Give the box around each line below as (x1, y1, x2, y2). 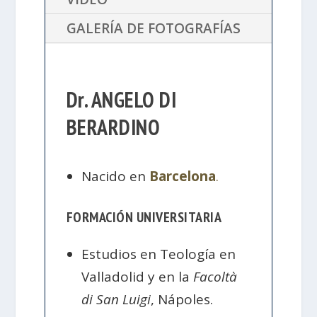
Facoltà (193, 267, 238, 286)
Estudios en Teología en (81, 244, 236, 263)
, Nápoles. (151, 289, 214, 309)
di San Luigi (81, 289, 151, 309)
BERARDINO (66, 113, 161, 142)
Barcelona (149, 166, 217, 185)
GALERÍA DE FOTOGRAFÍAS (66, 19, 241, 38)
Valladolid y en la (81, 267, 194, 286)
